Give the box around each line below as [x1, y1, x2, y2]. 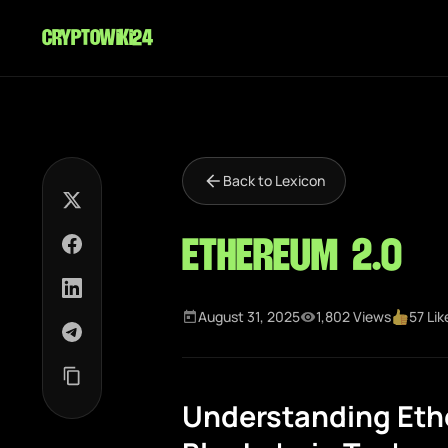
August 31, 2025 [198, 307, 300, 326]
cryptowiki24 [42, 21, 152, 55]
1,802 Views [316, 307, 391, 326]
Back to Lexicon [223, 171, 325, 190]
